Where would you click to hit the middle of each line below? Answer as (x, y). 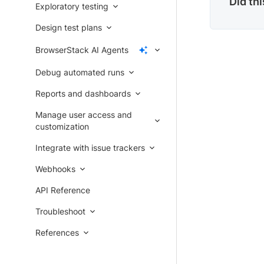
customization (62, 126)
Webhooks (55, 169)
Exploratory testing (72, 6)
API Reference (63, 190)
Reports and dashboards (83, 93)
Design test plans (69, 27)
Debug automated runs (80, 72)
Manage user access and (84, 115)
